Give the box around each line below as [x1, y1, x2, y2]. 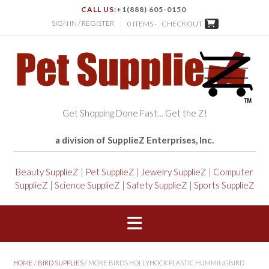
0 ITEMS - [127, 19, 158, 29]
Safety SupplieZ [126, 180, 187, 191]
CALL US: [81, 5, 116, 14]
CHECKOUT [162, 19, 202, 29]
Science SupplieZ [54, 180, 120, 191]
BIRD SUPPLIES [38, 258, 83, 267]
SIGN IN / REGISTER [52, 19, 114, 28]
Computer [213, 166, 253, 178]
